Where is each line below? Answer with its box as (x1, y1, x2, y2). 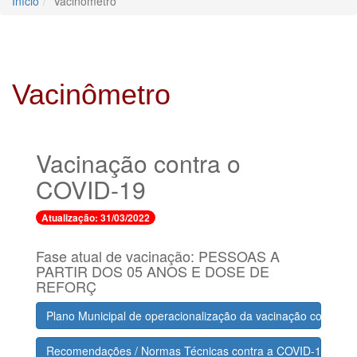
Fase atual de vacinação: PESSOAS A (36, 245, 280, 266)
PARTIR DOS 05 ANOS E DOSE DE (36, 261, 269, 281)
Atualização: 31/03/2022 (41, 210, 150, 225)
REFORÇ (36, 276, 96, 296)
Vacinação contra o (36, 146, 241, 180)
